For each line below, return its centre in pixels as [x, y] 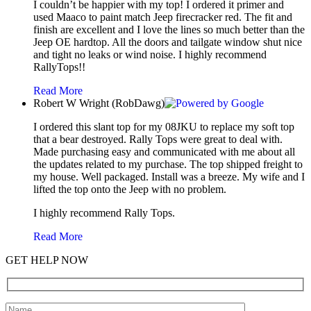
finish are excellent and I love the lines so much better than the [169, 30]
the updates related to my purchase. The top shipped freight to [168, 165]
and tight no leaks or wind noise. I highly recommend [150, 55]
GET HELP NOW [47, 260]
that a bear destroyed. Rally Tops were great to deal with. [158, 140]
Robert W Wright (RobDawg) [99, 103]
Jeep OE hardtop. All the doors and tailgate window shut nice [168, 42]
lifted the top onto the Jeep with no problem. [130, 190]
